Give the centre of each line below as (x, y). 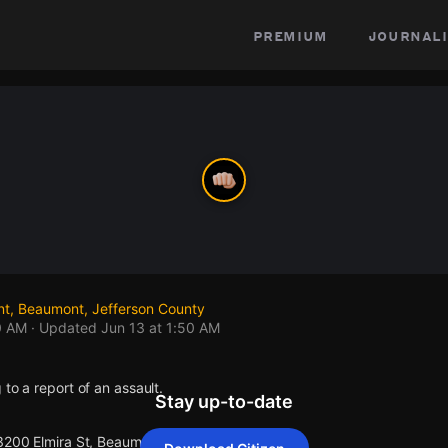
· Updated (64, 327)
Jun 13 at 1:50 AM (160, 327)
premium (290, 35)
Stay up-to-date (224, 401)
